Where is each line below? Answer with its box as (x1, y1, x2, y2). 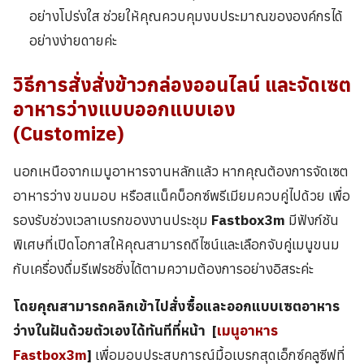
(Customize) (13, 121, 124, 147)
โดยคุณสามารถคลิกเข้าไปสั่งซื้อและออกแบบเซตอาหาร (13, 297, 340, 316)
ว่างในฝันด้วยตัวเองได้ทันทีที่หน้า (13, 322, 206, 340)
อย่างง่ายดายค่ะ (29, 31, 118, 50)
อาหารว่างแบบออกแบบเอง (13, 97, 236, 123)
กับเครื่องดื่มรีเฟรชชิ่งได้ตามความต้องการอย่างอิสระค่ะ (13, 260, 314, 279)
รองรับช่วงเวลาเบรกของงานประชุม (13, 211, 211, 230)
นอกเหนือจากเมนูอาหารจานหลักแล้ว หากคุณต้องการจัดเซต (13, 162, 349, 181)
